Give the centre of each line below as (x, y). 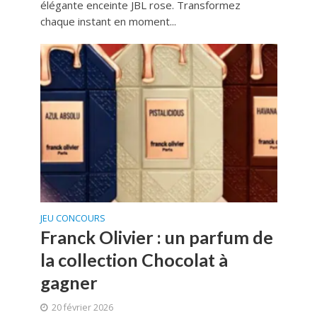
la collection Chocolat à (134, 259)
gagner (69, 282)
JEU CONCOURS (73, 218)
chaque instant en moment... (108, 22)
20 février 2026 (82, 307)
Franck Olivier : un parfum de (156, 237)
